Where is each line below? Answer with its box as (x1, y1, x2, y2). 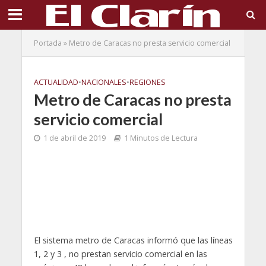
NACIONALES (81, 77, 126, 87)
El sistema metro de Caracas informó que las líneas (33, 235, 233, 246)
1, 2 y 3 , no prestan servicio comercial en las (33, 248, 207, 259)
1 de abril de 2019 (43, 133, 106, 143)
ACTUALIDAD (33, 77, 78, 87)
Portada (33, 38, 62, 48)
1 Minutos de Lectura (123, 133, 198, 143)
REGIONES (129, 77, 166, 87)
